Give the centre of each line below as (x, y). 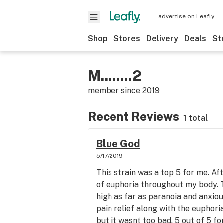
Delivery (162, 39)
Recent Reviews (133, 116)
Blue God (118, 144)
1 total (195, 118)
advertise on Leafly (186, 16)
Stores (127, 39)
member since (115, 90)
